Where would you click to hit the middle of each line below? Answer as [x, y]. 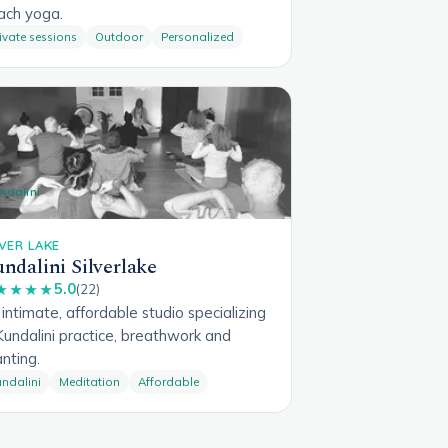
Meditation [89, 381]
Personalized [197, 36]
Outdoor [119, 36]
